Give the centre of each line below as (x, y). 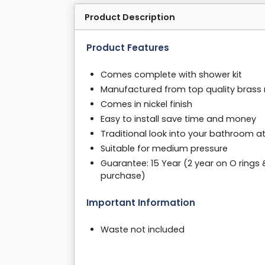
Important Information (141, 203)
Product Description (130, 17)
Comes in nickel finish (146, 104)
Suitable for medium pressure (164, 149)
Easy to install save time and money (178, 119)
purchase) (123, 176)
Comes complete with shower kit (171, 75)
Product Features (128, 48)
